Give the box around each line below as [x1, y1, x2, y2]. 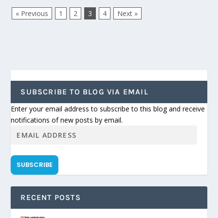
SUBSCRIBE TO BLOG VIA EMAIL [20, 87, 148, 96]
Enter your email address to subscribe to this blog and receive [11, 104, 205, 113]
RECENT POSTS [20, 193, 81, 202]
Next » [117, 8, 138, 18]
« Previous [16, 8, 49, 18]
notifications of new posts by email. [11, 115, 123, 125]
